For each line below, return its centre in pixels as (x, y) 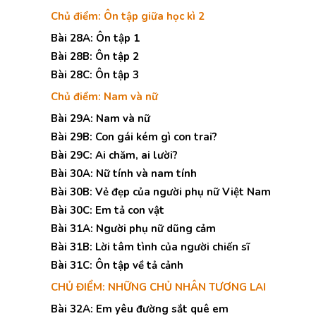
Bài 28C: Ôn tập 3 (95, 75)
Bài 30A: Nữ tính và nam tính (124, 174)
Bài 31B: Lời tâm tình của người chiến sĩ (150, 247)
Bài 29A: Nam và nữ (101, 119)
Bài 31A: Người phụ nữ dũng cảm (133, 229)
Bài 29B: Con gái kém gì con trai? (134, 137)
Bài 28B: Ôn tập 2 (95, 56)
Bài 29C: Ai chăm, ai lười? (114, 155)
